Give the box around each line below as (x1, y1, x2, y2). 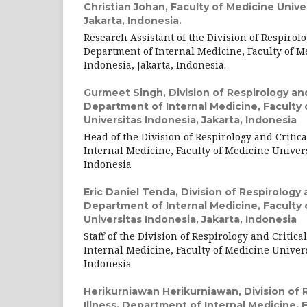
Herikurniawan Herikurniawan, (84, 285, 244, 297)
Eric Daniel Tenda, (84, 186, 181, 198)
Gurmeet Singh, (84, 86, 169, 99)
